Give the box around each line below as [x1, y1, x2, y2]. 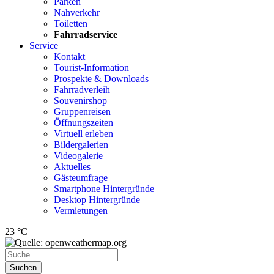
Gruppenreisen [54, 106, 111, 117]
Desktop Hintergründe [54, 194, 140, 205]
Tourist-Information [54, 62, 129, 73]
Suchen [10, 263, 37, 272]
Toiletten [54, 18, 87, 29]
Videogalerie [54, 150, 103, 161]
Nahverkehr [54, 7, 100, 18]
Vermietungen [54, 206, 108, 216]
